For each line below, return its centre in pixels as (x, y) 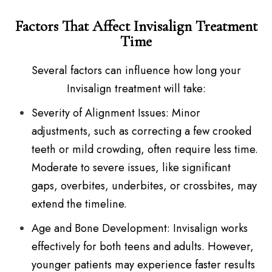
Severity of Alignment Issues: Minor (116, 113)
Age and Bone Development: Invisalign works (140, 229)
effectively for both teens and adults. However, (143, 247)
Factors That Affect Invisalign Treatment (136, 26)
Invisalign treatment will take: (136, 89)
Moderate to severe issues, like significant (131, 168)
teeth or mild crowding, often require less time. (145, 150)
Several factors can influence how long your (136, 71)
